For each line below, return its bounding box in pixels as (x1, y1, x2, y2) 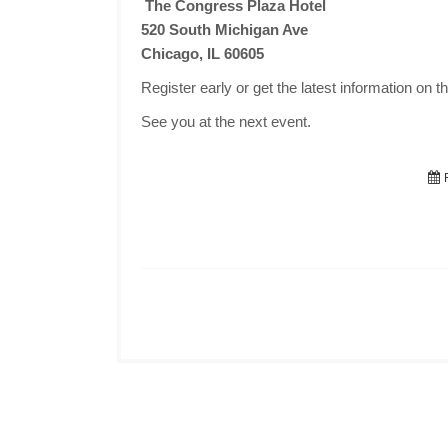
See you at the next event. (141, 113, 311, 130)
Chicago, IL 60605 (141, 45, 264, 62)
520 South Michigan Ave (141, 21, 308, 38)
